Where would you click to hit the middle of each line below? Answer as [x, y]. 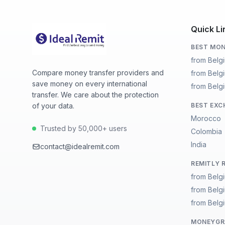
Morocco [206, 118]
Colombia [206, 131]
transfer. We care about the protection [95, 95]
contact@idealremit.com [80, 146]
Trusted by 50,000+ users [84, 128]
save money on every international [90, 84]
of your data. [53, 106]
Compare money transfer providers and [98, 73]
